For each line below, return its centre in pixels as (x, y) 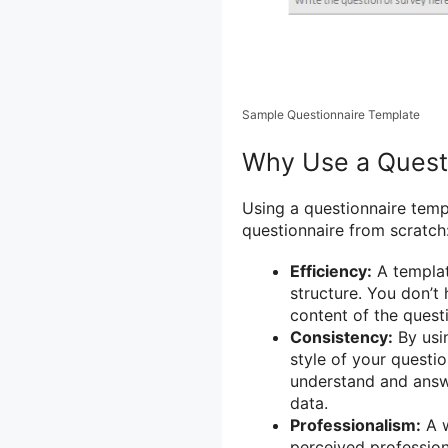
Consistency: (341, 336)
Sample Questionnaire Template (331, 114)
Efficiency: (331, 270)
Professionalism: (355, 424)
